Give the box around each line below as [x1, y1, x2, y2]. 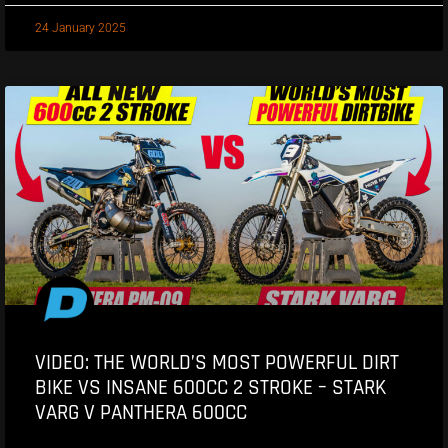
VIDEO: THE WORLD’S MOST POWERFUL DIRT [35, 349, 399, 377]
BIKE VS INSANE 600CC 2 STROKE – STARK [35, 374, 386, 402]
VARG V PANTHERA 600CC [35, 399, 247, 427]
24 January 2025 [35, 21, 126, 36]
